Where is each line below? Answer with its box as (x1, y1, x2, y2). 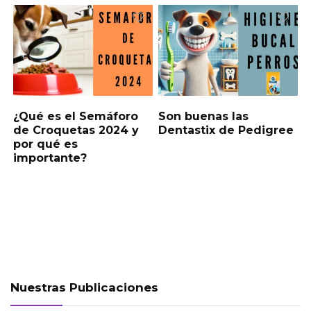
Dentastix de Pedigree (158, 124, 294, 137)
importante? (13, 151, 87, 165)
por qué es (13, 137, 78, 151)
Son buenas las (158, 110, 249, 124)
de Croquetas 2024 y (13, 124, 140, 137)
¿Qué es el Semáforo (13, 110, 139, 124)
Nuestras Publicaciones (10, 280, 158, 295)
